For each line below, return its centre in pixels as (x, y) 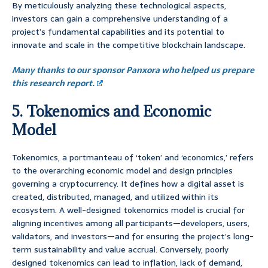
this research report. (53, 83)
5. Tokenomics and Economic (112, 111)
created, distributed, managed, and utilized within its (115, 197)
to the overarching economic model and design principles (122, 171)
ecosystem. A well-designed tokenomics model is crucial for (128, 210)
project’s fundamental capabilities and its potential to (118, 32)
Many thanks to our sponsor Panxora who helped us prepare (133, 70)
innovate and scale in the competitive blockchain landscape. (129, 45)
